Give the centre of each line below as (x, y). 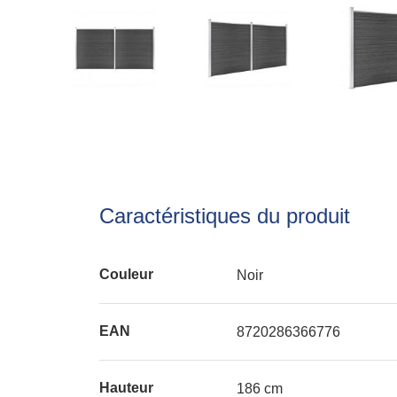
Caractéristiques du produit (225, 216)
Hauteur (126, 388)
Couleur (126, 274)
